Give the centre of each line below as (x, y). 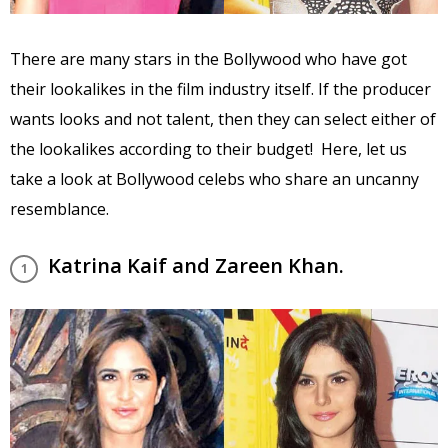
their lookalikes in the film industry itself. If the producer (220, 89)
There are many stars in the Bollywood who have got (208, 59)
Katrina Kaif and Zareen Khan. (196, 266)
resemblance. (59, 209)
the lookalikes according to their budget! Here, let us (208, 149)
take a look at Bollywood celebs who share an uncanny (214, 179)
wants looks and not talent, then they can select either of (223, 119)
